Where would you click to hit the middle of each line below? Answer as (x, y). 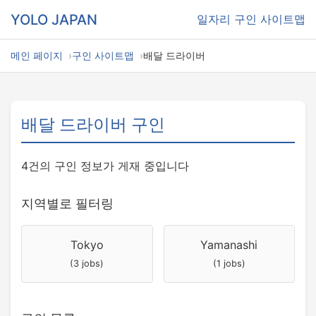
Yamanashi (229, 245)
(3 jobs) (87, 263)
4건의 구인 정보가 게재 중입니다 (105, 166)
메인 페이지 (37, 55)
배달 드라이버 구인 (93, 124)
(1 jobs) (229, 263)
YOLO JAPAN (54, 19)
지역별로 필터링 (67, 203)
